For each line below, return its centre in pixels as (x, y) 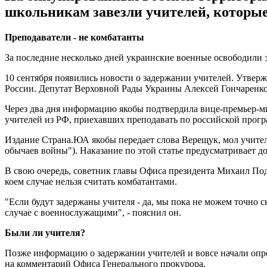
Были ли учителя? (45, 232)
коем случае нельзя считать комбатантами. (91, 181)
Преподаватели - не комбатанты (74, 37)
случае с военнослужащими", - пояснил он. (93, 212)
